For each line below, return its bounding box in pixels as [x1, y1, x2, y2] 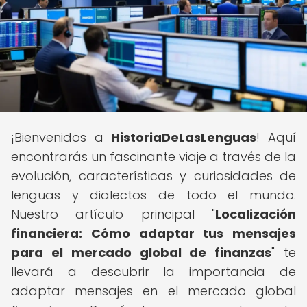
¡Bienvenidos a [11, 129, 112, 146]
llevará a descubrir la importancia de [11, 263, 296, 280]
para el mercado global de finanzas [11, 244, 272, 261]
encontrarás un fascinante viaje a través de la [11, 148, 296, 165]
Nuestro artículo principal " [11, 206, 215, 223]
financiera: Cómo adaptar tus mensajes [11, 225, 296, 242]
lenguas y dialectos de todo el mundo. [11, 186, 296, 204]
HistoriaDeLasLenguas [111, 129, 257, 146]
